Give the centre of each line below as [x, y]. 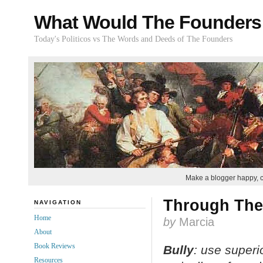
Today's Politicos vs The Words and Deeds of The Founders [133, 39]
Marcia [195, 222]
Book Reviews [54, 246]
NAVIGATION [58, 202]
